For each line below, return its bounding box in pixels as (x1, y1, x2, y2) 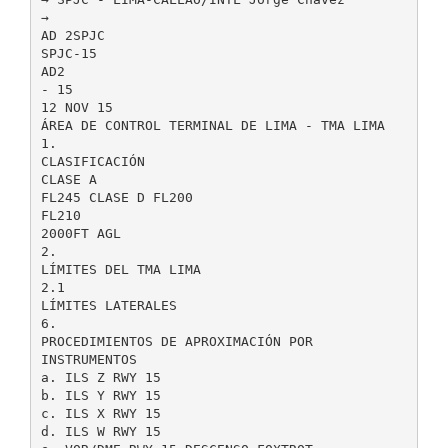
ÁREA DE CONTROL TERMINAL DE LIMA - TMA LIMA (40, 117, 385, 133)
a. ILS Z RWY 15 (40, 369, 161, 385)
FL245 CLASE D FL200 (40, 189, 193, 205)
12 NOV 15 (40, 99, 113, 115)
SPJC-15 (40, 45, 97, 61)
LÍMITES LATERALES (40, 297, 177, 313)
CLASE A (40, 171, 97, 187)
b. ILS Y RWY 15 (40, 387, 161, 403)
